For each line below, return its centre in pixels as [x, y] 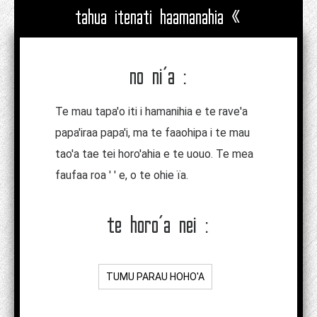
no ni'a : [158, 76]
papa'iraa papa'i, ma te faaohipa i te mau [152, 132]
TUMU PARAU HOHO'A [155, 276]
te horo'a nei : [158, 224]
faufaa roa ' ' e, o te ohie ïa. [122, 175]
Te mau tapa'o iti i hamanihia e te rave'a [151, 111]
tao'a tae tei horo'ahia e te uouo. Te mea [154, 154]
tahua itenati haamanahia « [158, 17]
